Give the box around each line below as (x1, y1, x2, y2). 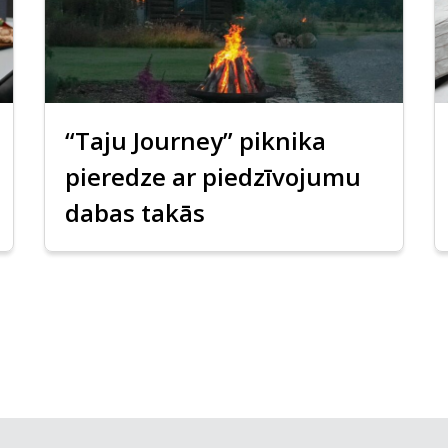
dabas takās (64, 196, 205, 230)
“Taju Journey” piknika (64, 124, 326, 158)
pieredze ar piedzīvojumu (64, 160, 361, 194)
